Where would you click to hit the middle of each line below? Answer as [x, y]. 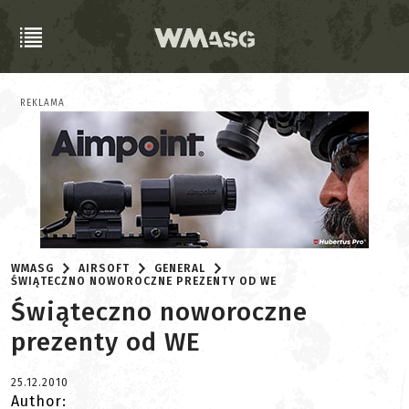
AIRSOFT [105, 268]
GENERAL [180, 268]
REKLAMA [42, 103]
